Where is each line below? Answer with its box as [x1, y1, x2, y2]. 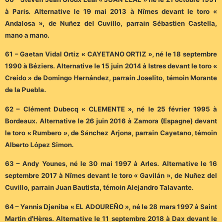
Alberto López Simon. [5, 140, 74, 149]
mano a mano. [5, 31, 50, 40]
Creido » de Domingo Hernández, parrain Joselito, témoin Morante [5, 74, 217, 82]
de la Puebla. [5, 86, 46, 94]
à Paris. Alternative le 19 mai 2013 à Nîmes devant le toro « [5, 7, 217, 16]
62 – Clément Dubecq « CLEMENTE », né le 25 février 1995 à [5, 105, 217, 113]
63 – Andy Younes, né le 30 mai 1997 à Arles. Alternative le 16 [5, 160, 217, 168]
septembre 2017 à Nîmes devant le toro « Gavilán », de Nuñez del [5, 171, 217, 180]
